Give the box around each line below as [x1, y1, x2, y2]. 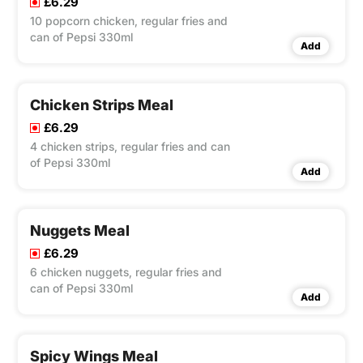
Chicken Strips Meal [30, 96, 173, 114]
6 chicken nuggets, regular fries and [30, 265, 222, 280]
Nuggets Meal [30, 222, 130, 240]
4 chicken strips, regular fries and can [30, 139, 230, 154]
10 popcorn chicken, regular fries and [30, 14, 228, 28]
